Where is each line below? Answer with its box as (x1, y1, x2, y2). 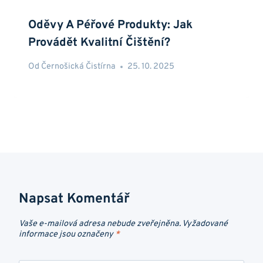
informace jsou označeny (19, 229, 115, 241)
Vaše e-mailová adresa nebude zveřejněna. (19, 218, 181, 230)
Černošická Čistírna (41, 61, 116, 73)
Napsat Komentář (19, 191, 130, 208)
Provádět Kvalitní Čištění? (28, 35, 170, 50)
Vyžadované (182, 218, 228, 230)
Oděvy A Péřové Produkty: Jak (28, 17, 193, 33)
